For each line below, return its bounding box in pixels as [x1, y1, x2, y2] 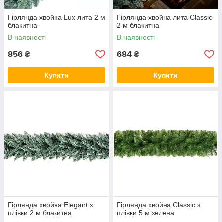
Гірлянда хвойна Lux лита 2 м [8, 13, 105, 22]
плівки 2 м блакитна [8, 209, 72, 217]
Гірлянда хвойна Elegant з [8, 201, 93, 209]
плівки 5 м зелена [117, 209, 174, 217]
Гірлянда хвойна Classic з [117, 201, 200, 209]
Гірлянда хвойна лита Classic [117, 13, 212, 22]
